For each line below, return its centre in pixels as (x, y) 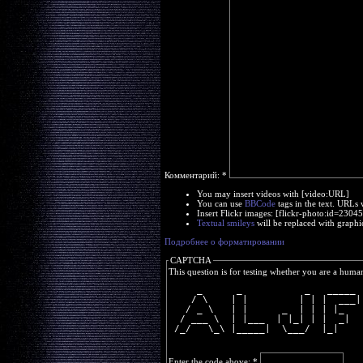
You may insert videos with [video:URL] (273, 194)
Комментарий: (193, 175)
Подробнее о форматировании (224, 241)
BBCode (260, 203)
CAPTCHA (190, 260)
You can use (220, 203)
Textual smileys (225, 223)
